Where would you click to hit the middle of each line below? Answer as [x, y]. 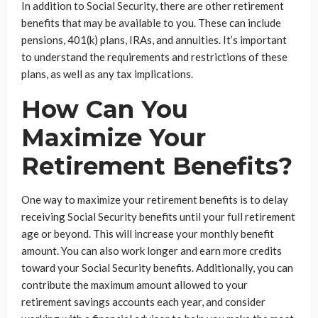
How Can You [105, 109]
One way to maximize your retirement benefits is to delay [155, 199]
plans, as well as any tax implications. [107, 73]
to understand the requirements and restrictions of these [154, 56]
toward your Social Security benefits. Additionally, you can [157, 267]
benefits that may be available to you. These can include [151, 22]
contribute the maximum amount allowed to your [135, 284]
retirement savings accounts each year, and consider [143, 301]
